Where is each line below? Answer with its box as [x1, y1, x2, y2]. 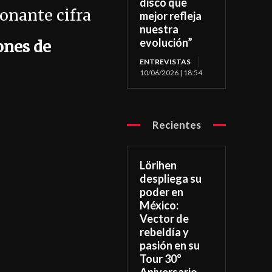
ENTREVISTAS [140, 57, 191, 67]
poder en [140, 185, 184, 199]
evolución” [140, 36, 193, 50]
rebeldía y [140, 225, 189, 239]
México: [140, 199, 179, 212]
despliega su [140, 172, 202, 186]
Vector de [140, 212, 189, 226]
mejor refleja [140, 9, 202, 23]
